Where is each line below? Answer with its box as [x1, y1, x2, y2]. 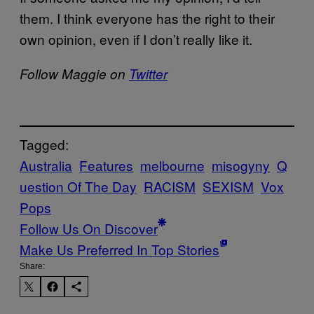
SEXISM [203, 176, 254, 196]
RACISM [144, 176, 196, 196]
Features [79, 155, 133, 175]
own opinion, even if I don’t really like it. [20, 29, 252, 49]
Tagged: [20, 134, 69, 153]
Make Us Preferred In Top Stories [20, 239, 219, 259]
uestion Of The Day [20, 176, 137, 196]
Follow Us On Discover [20, 218, 158, 238]
